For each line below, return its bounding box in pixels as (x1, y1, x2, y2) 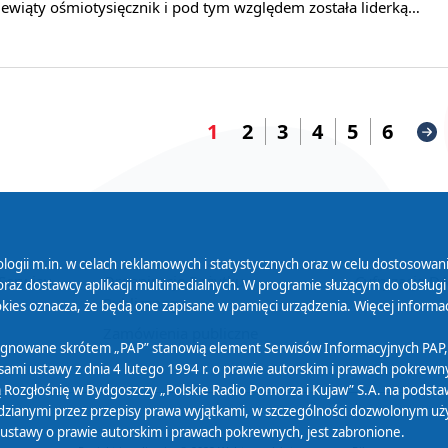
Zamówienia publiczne (103, 323, 258, 344)
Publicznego (103, 293, 187, 314)
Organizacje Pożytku (103, 271, 244, 292)
